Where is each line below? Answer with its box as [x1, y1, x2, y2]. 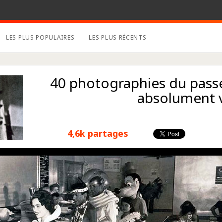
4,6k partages [67, 127, 128, 139]
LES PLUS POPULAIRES [6, 33, 75, 42]
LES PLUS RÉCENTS [89, 33, 147, 42]
